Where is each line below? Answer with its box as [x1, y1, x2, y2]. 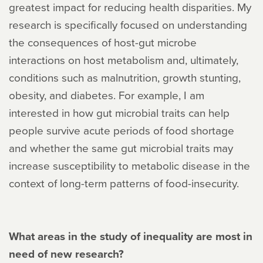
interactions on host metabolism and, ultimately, [9, 52, 238, 68]
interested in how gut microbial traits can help [9, 104, 230, 121]
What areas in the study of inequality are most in [9, 228, 252, 245]
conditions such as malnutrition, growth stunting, [9, 69, 241, 86]
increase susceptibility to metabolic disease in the [9, 157, 250, 174]
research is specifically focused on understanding [9, 16, 247, 33]
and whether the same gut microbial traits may [9, 140, 233, 156]
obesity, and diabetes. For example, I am [9, 87, 204, 103]
